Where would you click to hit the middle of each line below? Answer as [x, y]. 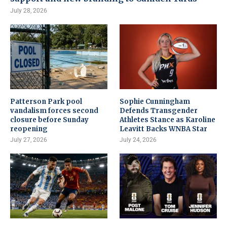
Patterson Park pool [46, 101]
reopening [29, 129]
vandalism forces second [54, 110]
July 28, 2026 [29, 11]
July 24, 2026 [138, 140]
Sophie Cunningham [155, 101]
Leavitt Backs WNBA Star [164, 129]
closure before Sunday [49, 120]
